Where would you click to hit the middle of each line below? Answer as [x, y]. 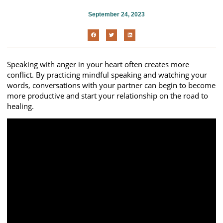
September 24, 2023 [116, 15]
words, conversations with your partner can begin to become [111, 85]
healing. [20, 106]
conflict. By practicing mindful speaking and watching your [107, 74]
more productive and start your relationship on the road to [108, 95]
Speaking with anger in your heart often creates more [98, 64]
